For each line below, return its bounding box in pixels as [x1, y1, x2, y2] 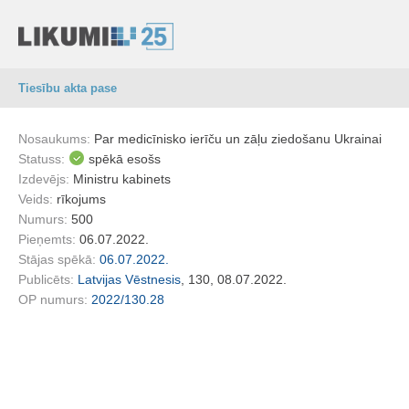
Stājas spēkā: [18, 252, 100, 267]
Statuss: [18, 152, 65, 166]
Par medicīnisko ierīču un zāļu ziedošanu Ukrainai [94, 131, 382, 146]
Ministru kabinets [73, 172, 171, 186]
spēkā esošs [89, 152, 161, 166]
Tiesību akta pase [18, 81, 117, 95]
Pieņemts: [18, 232, 79, 246]
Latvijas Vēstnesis [78, 272, 181, 287]
